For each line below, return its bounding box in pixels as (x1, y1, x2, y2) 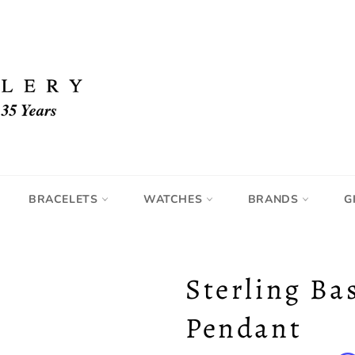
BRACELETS (29, 192, 102, 207)
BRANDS (247, 192, 303, 207)
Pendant (185, 308, 303, 347)
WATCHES (143, 192, 206, 207)
